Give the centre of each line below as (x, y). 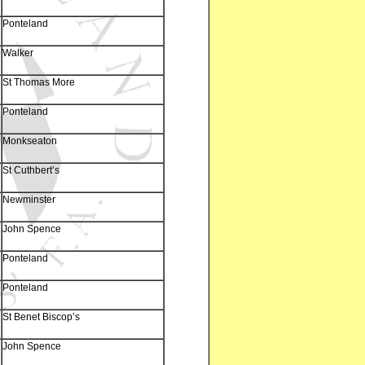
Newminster (29, 199)
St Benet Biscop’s (42, 317)
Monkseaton (30, 141)
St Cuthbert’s (31, 170)
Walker (18, 53)
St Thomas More (39, 82)
